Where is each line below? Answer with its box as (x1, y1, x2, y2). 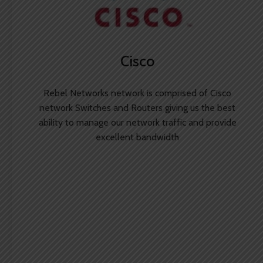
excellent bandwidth (96, 131, 179, 143)
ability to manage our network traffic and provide (38, 117, 237, 128)
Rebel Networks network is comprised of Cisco (43, 87, 231, 99)
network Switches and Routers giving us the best (39, 102, 235, 113)
